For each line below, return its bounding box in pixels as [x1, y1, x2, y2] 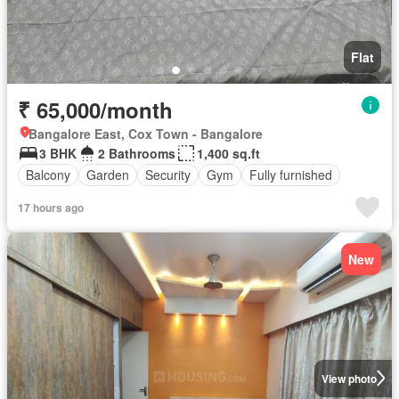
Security [145, 166, 191, 183]
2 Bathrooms [98, 143, 175, 162]
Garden [86, 166, 129, 183]
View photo [321, 370, 377, 387]
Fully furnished [249, 166, 332, 183]
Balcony [26, 166, 70, 183]
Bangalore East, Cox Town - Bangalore [28, 124, 263, 142]
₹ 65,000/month [18, 94, 173, 125]
